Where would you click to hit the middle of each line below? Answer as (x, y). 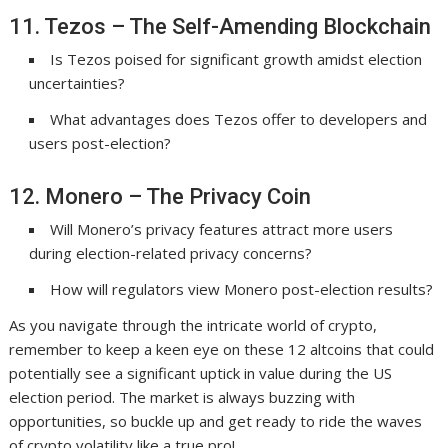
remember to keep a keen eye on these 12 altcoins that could (222, 349)
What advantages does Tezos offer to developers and (239, 119)
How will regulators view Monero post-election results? (242, 289)
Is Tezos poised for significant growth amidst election (236, 59)
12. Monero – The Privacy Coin (160, 197)
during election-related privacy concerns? (171, 253)
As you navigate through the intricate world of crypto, (193, 325)
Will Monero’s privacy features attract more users (222, 229)
